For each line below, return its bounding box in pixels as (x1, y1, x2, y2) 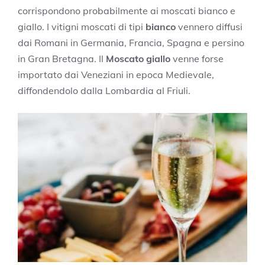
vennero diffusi (176, 21, 243, 33)
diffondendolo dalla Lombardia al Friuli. (18, 85, 190, 97)
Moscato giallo (106, 53, 170, 65)
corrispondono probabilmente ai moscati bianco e (18, 5, 235, 17)
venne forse (170, 53, 224, 65)
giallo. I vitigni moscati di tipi (18, 21, 146, 33)
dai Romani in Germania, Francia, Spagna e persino (18, 37, 244, 49)
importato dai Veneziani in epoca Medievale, (18, 69, 214, 81)
